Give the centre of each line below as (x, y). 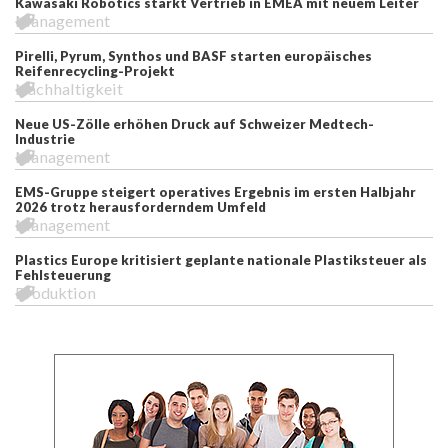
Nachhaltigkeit (69, 88)
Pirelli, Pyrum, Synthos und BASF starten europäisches (193, 55)
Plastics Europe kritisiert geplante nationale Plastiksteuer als (221, 259)
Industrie (45, 138)
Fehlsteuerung (63, 274)
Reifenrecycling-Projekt (95, 70)
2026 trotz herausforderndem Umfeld (140, 206)
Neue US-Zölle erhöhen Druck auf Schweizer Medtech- (194, 123)
